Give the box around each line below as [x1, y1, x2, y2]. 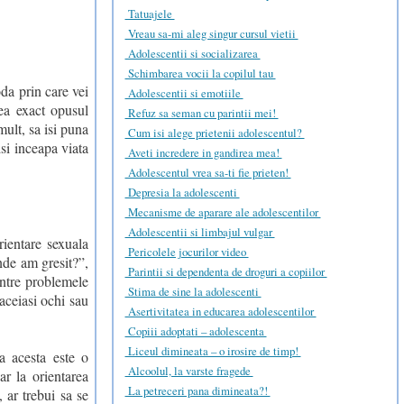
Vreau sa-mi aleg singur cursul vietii [124, 24, 298, 41]
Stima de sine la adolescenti [124, 282, 262, 299]
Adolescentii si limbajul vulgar [124, 223, 275, 240]
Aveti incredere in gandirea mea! [124, 143, 282, 161]
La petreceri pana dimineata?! [124, 381, 271, 399]
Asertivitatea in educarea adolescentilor [124, 302, 317, 319]
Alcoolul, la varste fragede [124, 362, 253, 379]
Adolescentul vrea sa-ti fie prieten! [124, 163, 291, 180]
